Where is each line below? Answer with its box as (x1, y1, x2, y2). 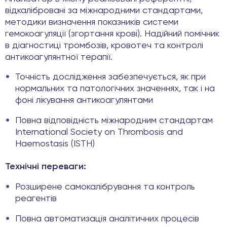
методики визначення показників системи (5, 17, 178, 27)
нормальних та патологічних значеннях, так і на (15, 84, 215, 94)
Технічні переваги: (5, 162, 86, 172)
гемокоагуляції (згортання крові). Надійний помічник (5, 29, 219, 39)
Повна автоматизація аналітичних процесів (15, 214, 199, 223)
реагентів (15, 194, 57, 203)
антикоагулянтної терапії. (5, 52, 112, 62)
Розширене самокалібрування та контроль (15, 182, 195, 192)
